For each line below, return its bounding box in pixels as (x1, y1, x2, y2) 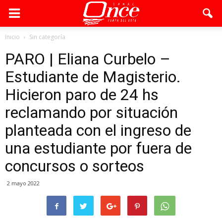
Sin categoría (29, 33, 65, 41)
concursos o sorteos (5, 157, 144, 175)
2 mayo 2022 (7, 179, 40, 187)
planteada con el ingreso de (5, 121, 191, 140)
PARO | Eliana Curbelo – (5, 50, 170, 68)
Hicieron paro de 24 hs (5, 85, 159, 104)
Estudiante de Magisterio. (5, 67, 181, 86)
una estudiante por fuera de (5, 139, 192, 158)
